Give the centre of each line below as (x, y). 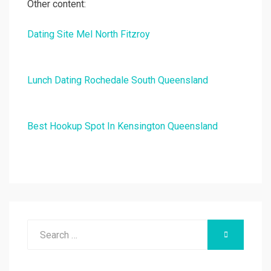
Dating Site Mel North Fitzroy (89, 34)
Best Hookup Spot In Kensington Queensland (122, 126)
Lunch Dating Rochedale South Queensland (118, 80)
